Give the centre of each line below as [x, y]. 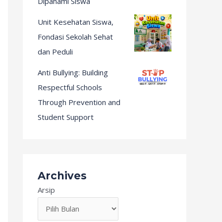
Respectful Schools [70, 87]
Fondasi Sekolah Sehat [75, 37]
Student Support [66, 117]
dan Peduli [55, 52]
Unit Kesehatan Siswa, [76, 22]
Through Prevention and [79, 102]
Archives [62, 176]
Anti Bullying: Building [73, 72]
